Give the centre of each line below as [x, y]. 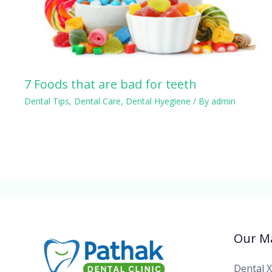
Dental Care [97, 101]
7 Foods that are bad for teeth [110, 84]
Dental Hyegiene [158, 101]
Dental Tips [47, 101]
